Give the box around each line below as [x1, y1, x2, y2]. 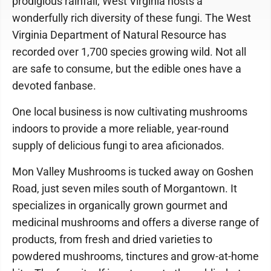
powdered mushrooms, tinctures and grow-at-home [12, 250, 259, 263]
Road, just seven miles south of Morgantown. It [12, 182, 237, 195]
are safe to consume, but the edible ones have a [12, 62, 241, 75]
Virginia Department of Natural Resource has [12, 28, 226, 41]
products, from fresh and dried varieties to [12, 233, 212, 246]
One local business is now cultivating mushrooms [12, 105, 247, 118]
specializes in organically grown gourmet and [12, 199, 227, 212]
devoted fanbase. [12, 79, 96, 92]
